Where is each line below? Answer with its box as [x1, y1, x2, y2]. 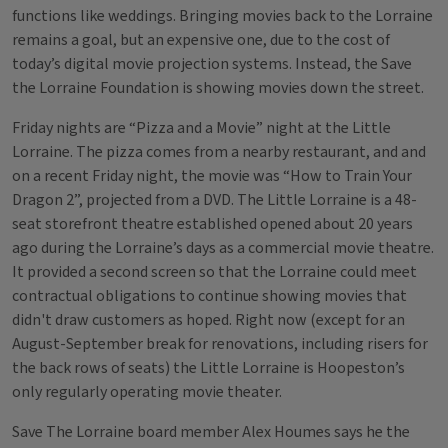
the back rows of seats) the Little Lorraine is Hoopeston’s [12, 357, 405, 379]
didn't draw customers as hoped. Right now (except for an [12, 309, 405, 331]
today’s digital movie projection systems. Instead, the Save [12, 53, 412, 75]
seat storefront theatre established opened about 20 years [12, 213, 413, 235]
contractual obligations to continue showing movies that [12, 285, 407, 307]
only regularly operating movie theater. [12, 381, 282, 403]
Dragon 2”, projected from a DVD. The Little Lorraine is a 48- [12, 189, 417, 211]
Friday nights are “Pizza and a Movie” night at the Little [12, 117, 391, 139]
